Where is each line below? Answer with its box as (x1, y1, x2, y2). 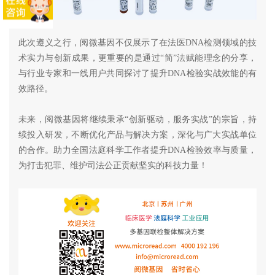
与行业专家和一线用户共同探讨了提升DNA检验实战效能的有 (18, 69, 257, 79)
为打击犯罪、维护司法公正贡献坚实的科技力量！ (18, 161, 207, 171)
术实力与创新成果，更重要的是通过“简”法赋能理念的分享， (18, 53, 257, 63)
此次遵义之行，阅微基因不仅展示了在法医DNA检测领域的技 (18, 38, 257, 48)
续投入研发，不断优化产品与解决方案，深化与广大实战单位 (18, 130, 257, 140)
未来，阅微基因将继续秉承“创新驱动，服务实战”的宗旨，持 (18, 115, 257, 125)
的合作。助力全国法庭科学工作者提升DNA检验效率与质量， (18, 145, 257, 155)
